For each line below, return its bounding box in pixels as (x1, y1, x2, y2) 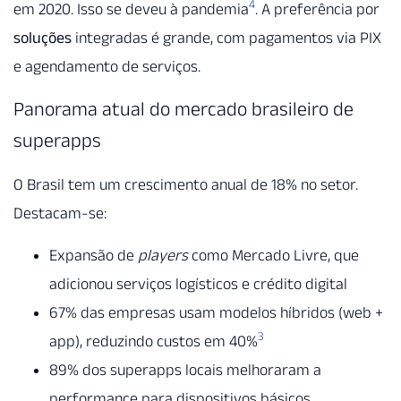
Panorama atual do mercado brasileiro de (13, 98, 354, 120)
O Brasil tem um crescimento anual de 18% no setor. (13, 175, 358, 194)
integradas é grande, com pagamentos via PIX (72, 28, 381, 47)
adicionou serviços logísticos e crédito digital (49, 274, 347, 293)
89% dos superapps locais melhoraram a (49, 360, 321, 379)
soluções (13, 28, 72, 47)
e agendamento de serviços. (13, 56, 200, 75)
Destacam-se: (13, 204, 107, 223)
